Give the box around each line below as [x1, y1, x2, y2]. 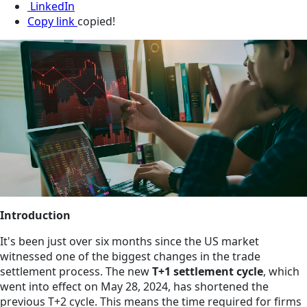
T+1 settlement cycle [152, 264, 263, 280]
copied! [77, 14, 115, 29]
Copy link [27, 14, 75, 29]
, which [263, 264, 299, 280]
